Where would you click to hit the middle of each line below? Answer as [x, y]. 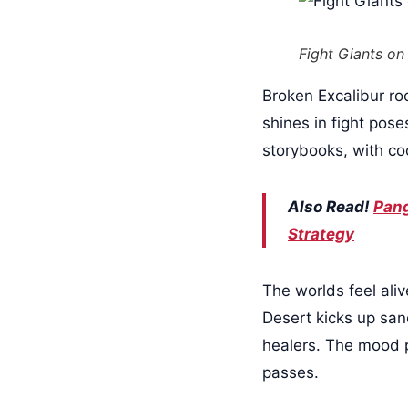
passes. [291, 372]
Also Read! [331, 207]
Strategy [321, 234]
